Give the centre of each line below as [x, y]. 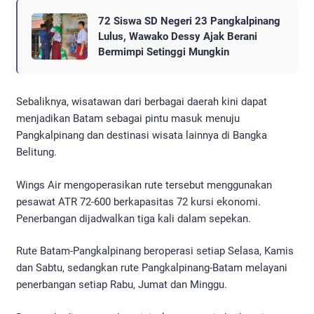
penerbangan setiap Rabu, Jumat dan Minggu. [122, 285]
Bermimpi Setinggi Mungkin [164, 52]
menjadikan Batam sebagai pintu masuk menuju [128, 119]
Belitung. [36, 152]
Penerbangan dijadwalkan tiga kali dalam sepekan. [134, 218]
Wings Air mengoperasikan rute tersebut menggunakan [144, 185]
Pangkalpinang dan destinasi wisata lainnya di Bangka [142, 136]
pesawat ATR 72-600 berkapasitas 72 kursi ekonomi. [138, 202]
